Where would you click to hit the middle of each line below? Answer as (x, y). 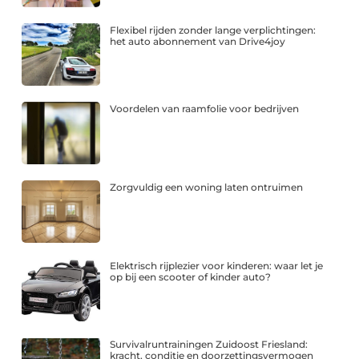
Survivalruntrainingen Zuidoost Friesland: (209, 345)
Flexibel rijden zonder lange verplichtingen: (213, 30)
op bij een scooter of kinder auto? (191, 277)
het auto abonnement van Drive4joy (198, 41)
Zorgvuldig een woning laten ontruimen (207, 187)
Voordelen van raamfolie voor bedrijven (205, 108)
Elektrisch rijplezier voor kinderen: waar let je (217, 266)
